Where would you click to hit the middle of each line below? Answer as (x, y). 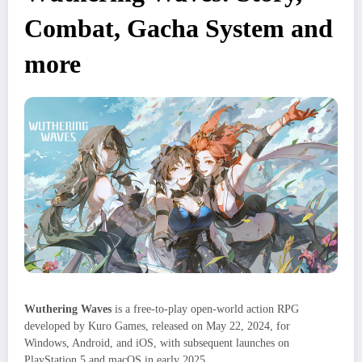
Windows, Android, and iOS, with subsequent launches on (157, 343)
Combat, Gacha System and (179, 29)
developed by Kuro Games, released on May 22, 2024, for (157, 326)
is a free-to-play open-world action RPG (205, 309)
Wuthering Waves (68, 309)
